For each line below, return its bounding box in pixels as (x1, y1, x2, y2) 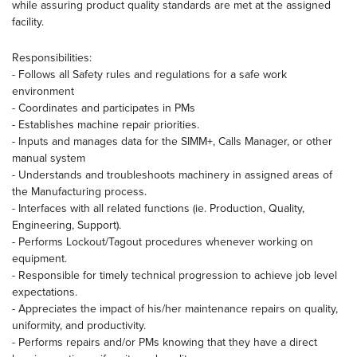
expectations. (12, 284, 77, 300)
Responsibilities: (12, 49, 92, 65)
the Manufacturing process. (12, 183, 147, 199)
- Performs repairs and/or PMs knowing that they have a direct (12, 334, 317, 350)
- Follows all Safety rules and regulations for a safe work (12, 66, 287, 82)
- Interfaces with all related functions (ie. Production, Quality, (12, 200, 304, 216)
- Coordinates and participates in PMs (12, 100, 195, 116)
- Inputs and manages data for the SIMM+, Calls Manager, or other (12, 133, 332, 149)
